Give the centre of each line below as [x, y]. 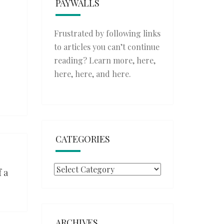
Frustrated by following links [107, 33]
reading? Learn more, [95, 60]
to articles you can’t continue [106, 47]
